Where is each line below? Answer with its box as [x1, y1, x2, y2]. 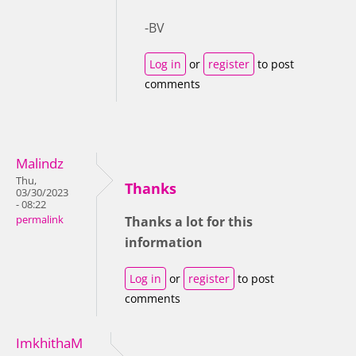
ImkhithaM [16, 334, 83, 353]
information [125, 234, 206, 252]
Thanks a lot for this [125, 213, 253, 231]
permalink [16, 213, 64, 227]
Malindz [16, 154, 64, 173]
